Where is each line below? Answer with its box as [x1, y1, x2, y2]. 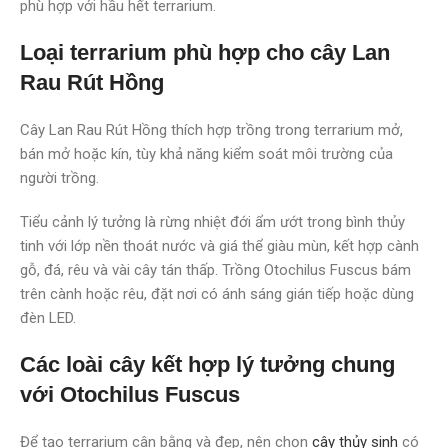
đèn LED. [20, 308, 76, 327]
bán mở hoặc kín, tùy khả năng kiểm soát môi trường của [20, 144, 393, 163]
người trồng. [20, 168, 99, 187]
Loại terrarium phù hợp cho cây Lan [20, 39, 390, 65]
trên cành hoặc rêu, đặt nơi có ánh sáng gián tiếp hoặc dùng [20, 284, 414, 303]
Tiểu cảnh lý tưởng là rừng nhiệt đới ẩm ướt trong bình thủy [20, 212, 405, 231]
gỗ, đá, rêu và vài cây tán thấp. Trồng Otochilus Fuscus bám [20, 260, 411, 279]
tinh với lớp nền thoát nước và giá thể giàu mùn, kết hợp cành [20, 236, 419, 255]
